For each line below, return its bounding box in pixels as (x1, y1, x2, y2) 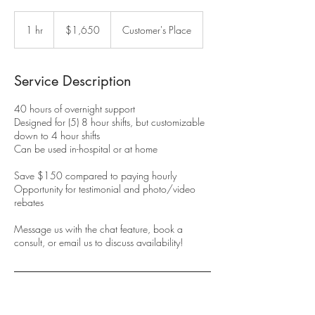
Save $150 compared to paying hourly (14, 169, 176, 183)
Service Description (14, 72, 131, 91)
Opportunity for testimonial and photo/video (14, 182, 195, 196)
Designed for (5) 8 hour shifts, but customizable (14, 115, 205, 129)
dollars (54, 27, 75, 36)
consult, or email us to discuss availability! (14, 236, 183, 250)
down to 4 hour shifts (14, 129, 100, 143)
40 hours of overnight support (14, 102, 135, 116)
